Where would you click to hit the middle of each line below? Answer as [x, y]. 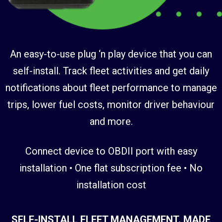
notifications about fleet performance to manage [111, 87]
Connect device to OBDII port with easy [111, 151]
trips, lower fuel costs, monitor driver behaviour [111, 104]
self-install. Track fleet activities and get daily [111, 71]
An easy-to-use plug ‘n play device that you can [111, 54]
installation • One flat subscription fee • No [111, 168]
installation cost [111, 185]
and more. [111, 121]
